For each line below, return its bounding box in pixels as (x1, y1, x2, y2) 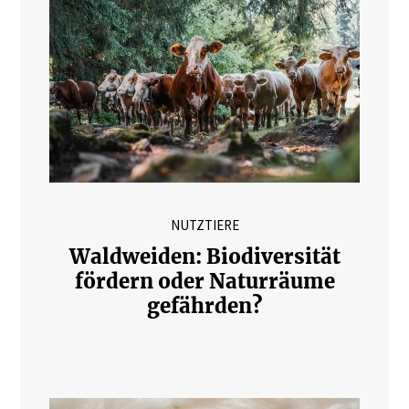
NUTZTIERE (170, 215, 239, 234)
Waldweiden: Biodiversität (68, 243, 341, 269)
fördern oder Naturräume (74, 267, 335, 294)
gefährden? (147, 292, 262, 319)
